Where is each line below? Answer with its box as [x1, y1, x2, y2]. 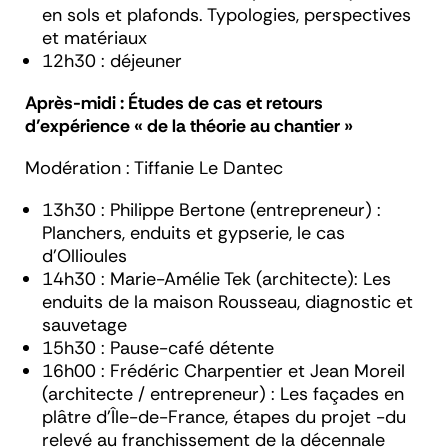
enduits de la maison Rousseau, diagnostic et [42, 290, 413, 315]
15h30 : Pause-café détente [42, 336, 274, 361]
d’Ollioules [42, 244, 127, 269]
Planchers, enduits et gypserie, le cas [42, 221, 345, 246]
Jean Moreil [310, 359, 405, 384]
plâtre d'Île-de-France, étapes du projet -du [42, 405, 406, 430]
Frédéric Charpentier [110, 359, 288, 384]
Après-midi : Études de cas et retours [25, 91, 323, 116]
